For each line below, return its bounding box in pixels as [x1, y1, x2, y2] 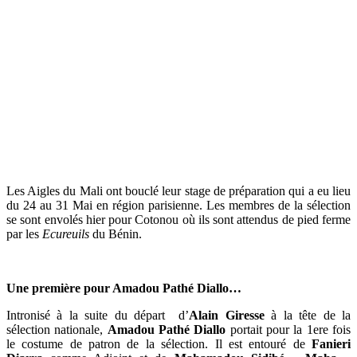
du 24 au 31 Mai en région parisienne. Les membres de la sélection [6, 198, 351, 212]
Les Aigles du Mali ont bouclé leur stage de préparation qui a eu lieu [6, 184, 351, 198]
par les [6, 227, 42, 241]
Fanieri [312, 337, 351, 351]
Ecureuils [42, 227, 92, 241]
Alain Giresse [189, 308, 272, 322]
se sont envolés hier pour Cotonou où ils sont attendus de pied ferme [6, 213, 351, 226]
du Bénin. [92, 227, 142, 241]
